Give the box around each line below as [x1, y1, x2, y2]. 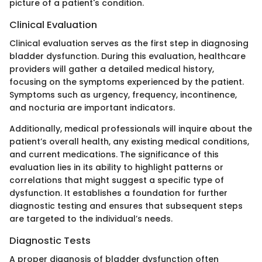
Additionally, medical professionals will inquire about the [9, 122, 252, 135]
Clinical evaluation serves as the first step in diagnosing [9, 37, 249, 49]
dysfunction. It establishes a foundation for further [9, 187, 227, 199]
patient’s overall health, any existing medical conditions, [9, 135, 249, 147]
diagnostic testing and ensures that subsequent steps [9, 199, 243, 212]
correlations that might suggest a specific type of [9, 174, 224, 186]
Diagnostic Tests [9, 233, 91, 247]
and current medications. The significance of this [9, 148, 219, 160]
